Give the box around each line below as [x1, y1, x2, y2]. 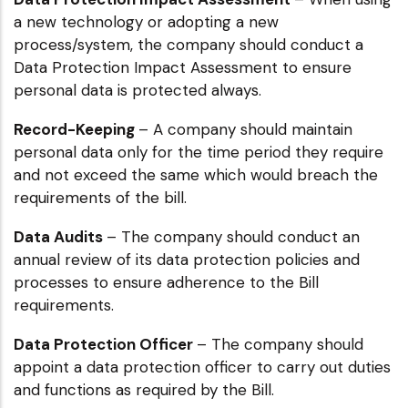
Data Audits [14, 226, 107, 247]
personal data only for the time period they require [14, 141, 383, 162]
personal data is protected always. [14, 79, 261, 100]
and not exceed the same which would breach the [14, 164, 378, 185]
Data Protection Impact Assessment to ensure [14, 56, 352, 77]
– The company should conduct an [107, 226, 360, 247]
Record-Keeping [14, 118, 138, 139]
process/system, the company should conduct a [14, 34, 363, 55]
